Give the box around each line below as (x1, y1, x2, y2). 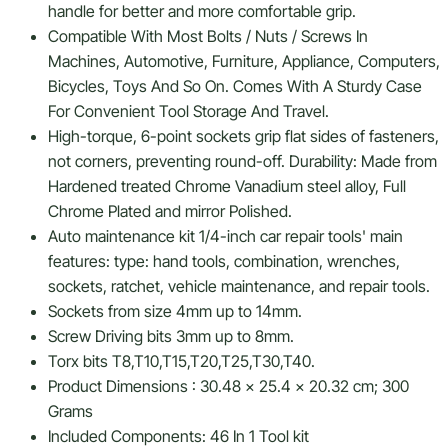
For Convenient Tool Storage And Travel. (48, 101, 329, 122)
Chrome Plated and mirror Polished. (48, 201, 292, 222)
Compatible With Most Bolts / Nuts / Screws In (48, 26, 368, 47)
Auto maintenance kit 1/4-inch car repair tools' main (48, 226, 403, 247)
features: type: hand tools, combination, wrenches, (48, 251, 400, 272)
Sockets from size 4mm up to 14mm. (48, 301, 302, 322)
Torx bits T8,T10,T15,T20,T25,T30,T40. (48, 351, 315, 372)
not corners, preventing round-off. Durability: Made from (48, 151, 437, 172)
